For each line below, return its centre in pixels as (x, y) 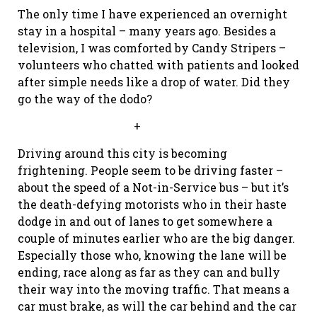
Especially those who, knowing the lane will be (152, 255)
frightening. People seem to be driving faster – (150, 170)
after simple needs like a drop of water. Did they (154, 81)
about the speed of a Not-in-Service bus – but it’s (153, 187)
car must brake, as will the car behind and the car (157, 306)
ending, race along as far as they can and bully (149, 272)
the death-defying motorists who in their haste (152, 204)
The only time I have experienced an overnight (152, 13)
